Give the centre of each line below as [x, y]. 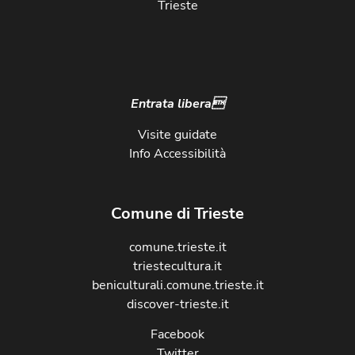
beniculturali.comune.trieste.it [177, 286]
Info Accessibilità [177, 153]
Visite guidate [177, 134]
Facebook [177, 335]
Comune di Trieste [177, 214]
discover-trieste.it [177, 305]
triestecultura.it [177, 267]
